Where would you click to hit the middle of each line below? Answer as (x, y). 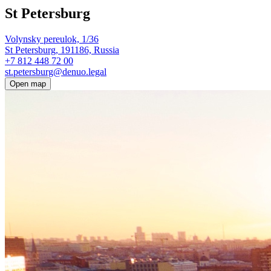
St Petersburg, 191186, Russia (62, 50)
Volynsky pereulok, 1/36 (52, 39)
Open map (28, 83)
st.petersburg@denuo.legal (56, 71)
